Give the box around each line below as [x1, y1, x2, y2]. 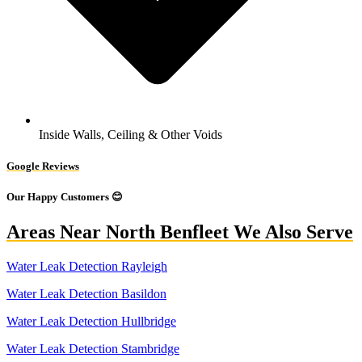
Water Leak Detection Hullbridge [6, 314, 176, 329]
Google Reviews [6, 159, 79, 172]
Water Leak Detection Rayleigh [6, 259, 167, 274]
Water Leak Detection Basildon [6, 287, 166, 301]
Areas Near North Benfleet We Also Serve [6, 221, 353, 243]
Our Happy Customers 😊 [6, 190, 123, 203]
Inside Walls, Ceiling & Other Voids [39, 127, 222, 141]
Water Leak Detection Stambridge [6, 342, 179, 356]
